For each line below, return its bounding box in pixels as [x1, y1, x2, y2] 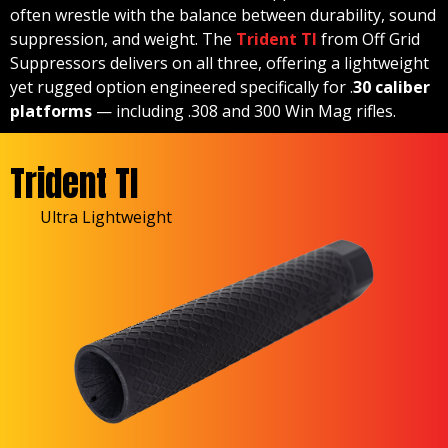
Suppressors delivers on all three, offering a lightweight [10, 52, 429, 75]
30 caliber [353, 76, 430, 99]
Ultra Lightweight [40, 206, 172, 229]
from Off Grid [317, 28, 420, 51]
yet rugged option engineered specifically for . [10, 76, 353, 99]
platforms [10, 100, 92, 123]
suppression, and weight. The [10, 28, 236, 51]
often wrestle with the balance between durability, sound [10, 4, 436, 27]
